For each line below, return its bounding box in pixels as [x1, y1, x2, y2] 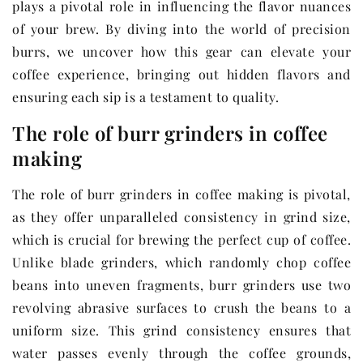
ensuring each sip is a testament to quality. [12, 88, 279, 106]
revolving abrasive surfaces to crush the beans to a [12, 299, 351, 317]
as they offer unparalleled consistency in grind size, [12, 208, 351, 226]
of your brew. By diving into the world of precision [12, 20, 351, 38]
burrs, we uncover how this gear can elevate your [12, 43, 351, 61]
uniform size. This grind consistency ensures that [12, 322, 351, 340]
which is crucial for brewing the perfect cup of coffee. [12, 231, 351, 249]
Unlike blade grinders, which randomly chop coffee [12, 254, 351, 271]
